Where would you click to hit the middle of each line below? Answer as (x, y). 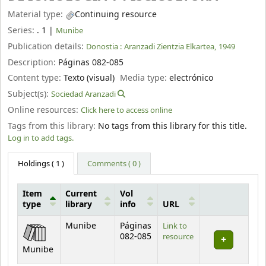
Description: (33, 62)
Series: (22, 30)
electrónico (191, 78)
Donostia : (104, 46)
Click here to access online (126, 110)
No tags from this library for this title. (172, 126)
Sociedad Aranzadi (83, 94)
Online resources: (44, 110)
